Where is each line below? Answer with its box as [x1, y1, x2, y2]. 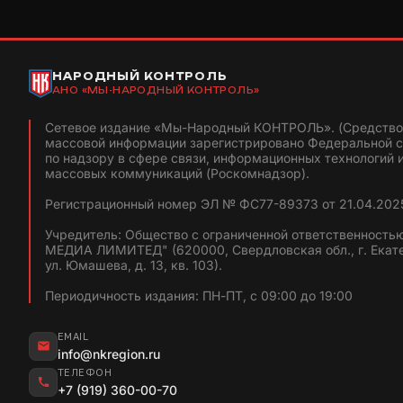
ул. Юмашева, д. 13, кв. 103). [45, 256, 222, 273]
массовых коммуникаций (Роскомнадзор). [45, 165, 309, 181]
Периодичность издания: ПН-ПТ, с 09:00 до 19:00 [45, 287, 353, 303]
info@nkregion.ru [58, 345, 160, 362]
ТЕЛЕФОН [58, 365, 112, 378]
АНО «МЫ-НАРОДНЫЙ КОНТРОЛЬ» [52, 85, 260, 96]
